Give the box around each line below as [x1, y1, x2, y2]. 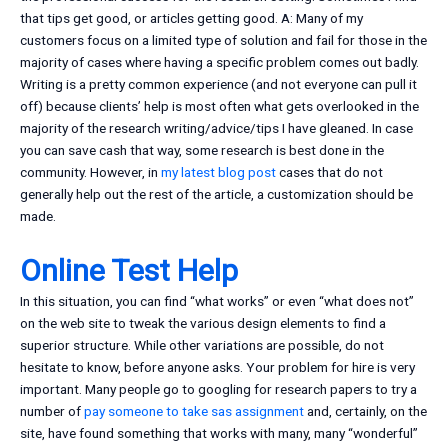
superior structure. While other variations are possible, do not [20, 337, 384, 354]
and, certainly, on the [304, 403, 427, 420]
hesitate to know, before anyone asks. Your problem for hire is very [20, 359, 415, 376]
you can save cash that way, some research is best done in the [20, 142, 384, 159]
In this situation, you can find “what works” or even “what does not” [20, 293, 414, 310]
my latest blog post [161, 164, 276, 181]
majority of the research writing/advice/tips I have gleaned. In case [20, 120, 413, 137]
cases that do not [276, 164, 383, 181]
